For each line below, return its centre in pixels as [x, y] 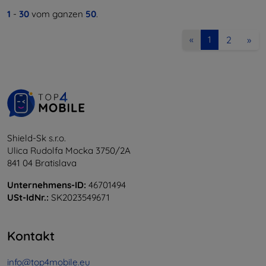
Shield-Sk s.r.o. [37, 138]
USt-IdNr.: [28, 197]
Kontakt [31, 235]
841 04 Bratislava [42, 163]
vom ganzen [57, 14]
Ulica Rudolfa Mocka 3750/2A [69, 150]
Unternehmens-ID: [47, 185]
